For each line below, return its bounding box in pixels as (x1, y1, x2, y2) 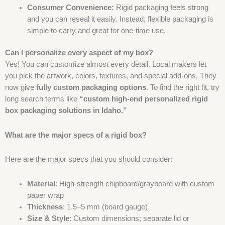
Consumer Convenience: (27, 3, 114, 12)
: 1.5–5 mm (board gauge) (62, 203, 148, 211)
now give (5, 83, 36, 92)
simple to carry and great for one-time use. (27, 26, 166, 35)
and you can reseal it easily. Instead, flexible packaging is (27, 15, 213, 23)
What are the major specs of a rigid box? (5, 131, 149, 139)
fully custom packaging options (36, 83, 146, 92)
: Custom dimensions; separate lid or (69, 214, 189, 222)
